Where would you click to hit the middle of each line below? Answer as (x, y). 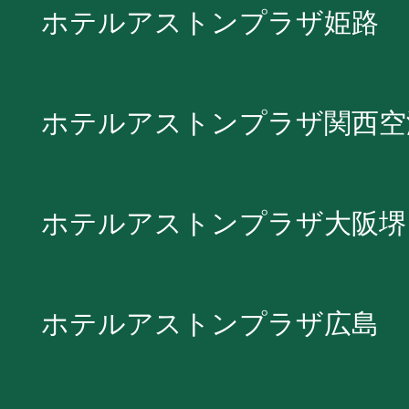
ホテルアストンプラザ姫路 (210, 22)
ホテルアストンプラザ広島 (210, 323)
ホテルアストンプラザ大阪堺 (224, 223)
